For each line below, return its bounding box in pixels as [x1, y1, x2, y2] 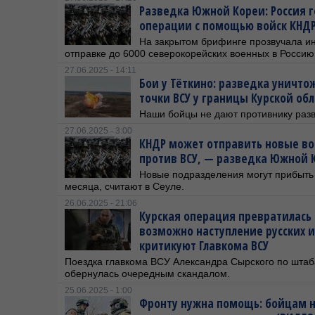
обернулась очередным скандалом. [65, 268, 230, 279]
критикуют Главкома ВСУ [139, 238, 271, 254]
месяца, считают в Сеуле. [65, 181, 184, 192]
